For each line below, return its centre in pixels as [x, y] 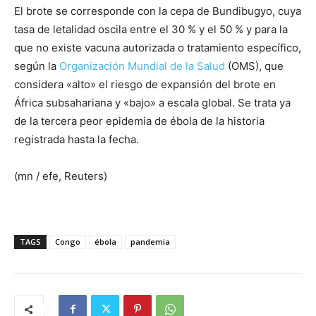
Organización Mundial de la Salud [142, 66]
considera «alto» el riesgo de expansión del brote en [145, 85]
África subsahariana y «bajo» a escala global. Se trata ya [152, 103]
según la [37, 66]
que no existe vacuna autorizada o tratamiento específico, [158, 48]
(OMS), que [254, 66]
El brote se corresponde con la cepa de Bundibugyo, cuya [158, 11]
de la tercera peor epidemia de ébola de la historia [139, 121]
